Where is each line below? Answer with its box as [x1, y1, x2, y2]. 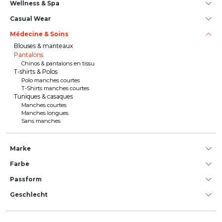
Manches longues [21, 110, 68, 116]
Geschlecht [10, 191, 48, 198]
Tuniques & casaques [14, 93, 73, 100]
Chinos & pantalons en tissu [21, 60, 95, 67]
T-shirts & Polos [14, 68, 57, 75]
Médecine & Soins [10, 30, 68, 38]
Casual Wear [10, 15, 51, 22]
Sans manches [21, 117, 60, 124]
